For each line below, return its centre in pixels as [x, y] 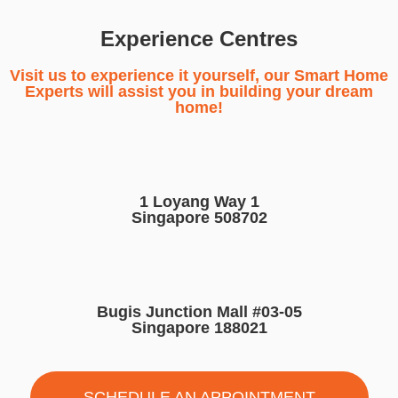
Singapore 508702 [199, 217]
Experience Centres [199, 38]
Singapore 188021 [199, 327]
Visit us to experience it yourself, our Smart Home [199, 75]
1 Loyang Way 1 [199, 201]
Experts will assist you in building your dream [199, 91]
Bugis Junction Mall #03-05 [199, 311]
